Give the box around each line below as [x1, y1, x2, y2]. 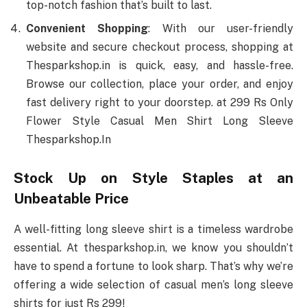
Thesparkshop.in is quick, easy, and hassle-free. [26, 58, 293, 72]
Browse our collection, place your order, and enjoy [26, 77, 293, 90]
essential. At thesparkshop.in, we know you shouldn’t [14, 241, 293, 254]
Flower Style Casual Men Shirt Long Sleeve [26, 114, 293, 127]
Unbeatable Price [14, 191, 129, 208]
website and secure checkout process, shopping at [26, 40, 293, 53]
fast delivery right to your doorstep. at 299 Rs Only [26, 95, 293, 109]
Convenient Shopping [26, 21, 149, 35]
